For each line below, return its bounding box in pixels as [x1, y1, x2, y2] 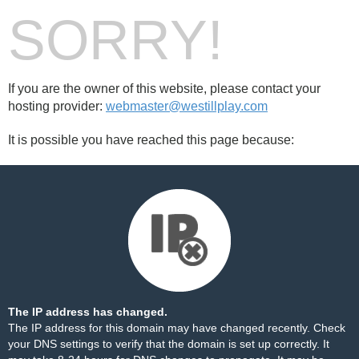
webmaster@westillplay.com [106, 99, 268, 113]
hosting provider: [8, 99, 106, 113]
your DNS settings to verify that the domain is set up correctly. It [8, 337, 329, 350]
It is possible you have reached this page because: [8, 133, 294, 147]
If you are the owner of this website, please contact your [8, 82, 321, 95]
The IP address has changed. [8, 305, 167, 318]
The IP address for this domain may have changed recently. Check [8, 321, 345, 334]
